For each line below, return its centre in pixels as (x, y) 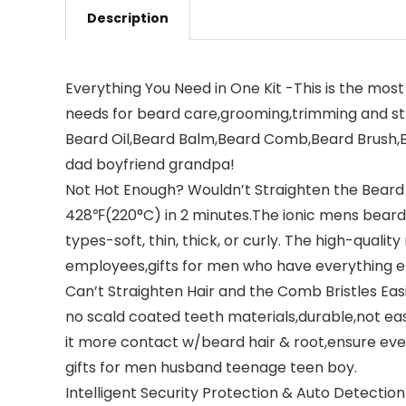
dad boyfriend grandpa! (150, 164)
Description (128, 18)
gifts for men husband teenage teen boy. (211, 367)
